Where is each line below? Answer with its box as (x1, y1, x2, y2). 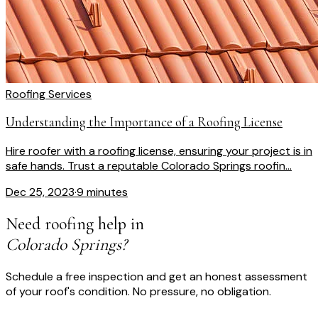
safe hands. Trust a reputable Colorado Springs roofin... (6, 158, 292, 173)
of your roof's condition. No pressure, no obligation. (6, 283, 271, 299)
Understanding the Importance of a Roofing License (6, 114, 283, 131)
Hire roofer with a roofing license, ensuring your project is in (6, 143, 312, 158)
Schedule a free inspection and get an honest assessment (6, 268, 307, 284)
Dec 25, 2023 (6, 184, 75, 199)
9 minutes (77, 184, 128, 199)
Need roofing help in (6, 213, 144, 234)
